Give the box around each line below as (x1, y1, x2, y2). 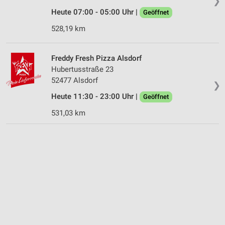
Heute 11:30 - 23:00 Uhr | (51, 91, 140, 101)
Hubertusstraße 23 (51, 64, 114, 74)
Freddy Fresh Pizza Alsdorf (51, 53, 142, 63)
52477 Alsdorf (51, 75, 98, 85)
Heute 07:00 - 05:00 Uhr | (51, 7, 140, 17)
